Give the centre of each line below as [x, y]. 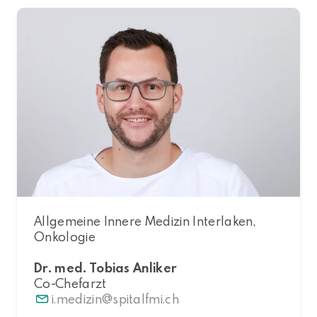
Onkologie [65, 236]
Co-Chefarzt [70, 283]
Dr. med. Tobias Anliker [106, 267]
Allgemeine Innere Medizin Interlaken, [145, 221]
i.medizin [77, 299]
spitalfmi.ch [146, 299]
